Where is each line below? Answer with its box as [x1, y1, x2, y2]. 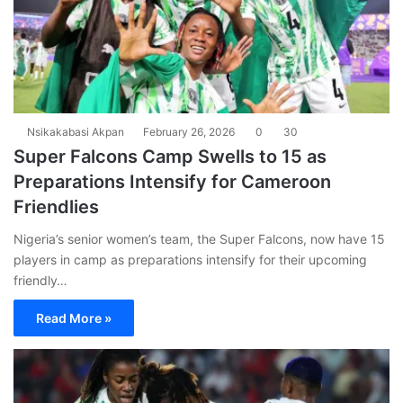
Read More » [36, 309, 112, 326]
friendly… [13, 272, 67, 288]
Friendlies [13, 195, 99, 218]
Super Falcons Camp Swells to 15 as [13, 145, 327, 167]
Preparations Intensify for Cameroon [13, 170, 331, 193]
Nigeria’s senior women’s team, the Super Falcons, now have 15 [13, 230, 385, 246]
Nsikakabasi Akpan [27, 124, 124, 139]
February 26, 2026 [143, 124, 235, 139]
